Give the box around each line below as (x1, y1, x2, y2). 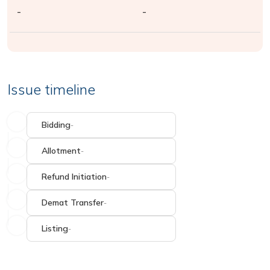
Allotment (42, 145, 81, 156)
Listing (42, 223, 68, 234)
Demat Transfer (42, 197, 104, 208)
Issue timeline (7, 80, 95, 98)
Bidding (42, 119, 71, 130)
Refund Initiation (42, 171, 107, 182)
